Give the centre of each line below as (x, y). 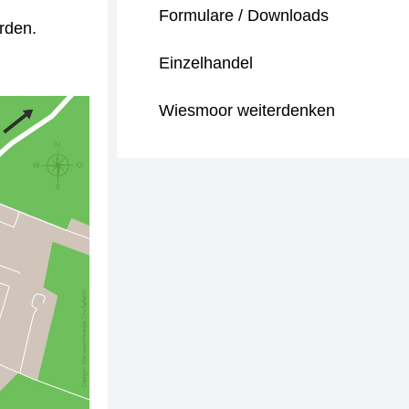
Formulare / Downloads (244, 16)
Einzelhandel (206, 63)
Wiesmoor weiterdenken (247, 110)
